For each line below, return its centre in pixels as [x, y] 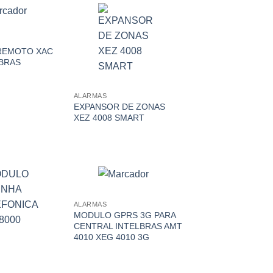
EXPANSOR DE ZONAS [119, 107]
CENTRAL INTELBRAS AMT [128, 226]
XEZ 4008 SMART [109, 118]
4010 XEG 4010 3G [111, 237]
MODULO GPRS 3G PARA [124, 215]
